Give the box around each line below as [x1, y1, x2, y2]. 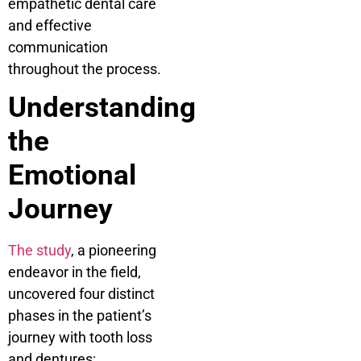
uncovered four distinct [8, 285, 155, 303]
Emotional [8, 159, 136, 193]
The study [8, 242, 71, 259]
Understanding [8, 91, 196, 125]
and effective [8, 17, 92, 34]
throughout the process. [8, 60, 161, 77]
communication [8, 39, 108, 56]
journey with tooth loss [8, 329, 152, 346]
